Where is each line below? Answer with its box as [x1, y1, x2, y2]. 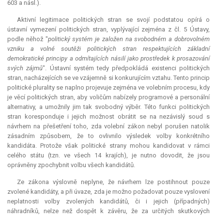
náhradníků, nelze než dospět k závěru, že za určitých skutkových [7, 207, 210, 215]
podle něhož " [7, 35, 48, 43]
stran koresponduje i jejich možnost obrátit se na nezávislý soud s [7, 113, 210, 121]
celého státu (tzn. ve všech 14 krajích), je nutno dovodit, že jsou [7, 152, 210, 159]
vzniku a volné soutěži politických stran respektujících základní [7, 45, 210, 53]
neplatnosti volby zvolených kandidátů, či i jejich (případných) [7, 198, 210, 205]
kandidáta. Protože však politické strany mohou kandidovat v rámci [7, 142, 210, 150]
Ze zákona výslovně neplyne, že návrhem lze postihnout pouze [17, 178, 210, 186]
